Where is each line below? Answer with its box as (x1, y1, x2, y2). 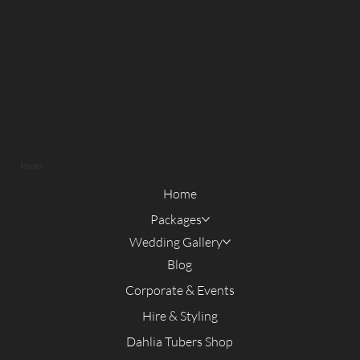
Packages (149, 211, 202, 227)
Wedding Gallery (129, 233, 223, 250)
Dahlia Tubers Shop (126, 333, 234, 350)
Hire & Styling (141, 307, 218, 324)
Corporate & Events (125, 281, 235, 298)
